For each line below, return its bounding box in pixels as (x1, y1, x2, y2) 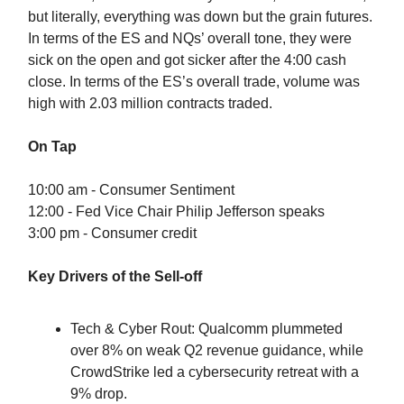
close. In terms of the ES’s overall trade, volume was (28, 74, 360, 90)
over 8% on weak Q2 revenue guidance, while (70, 343, 363, 359)
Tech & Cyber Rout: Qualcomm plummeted (70, 321, 343, 337)
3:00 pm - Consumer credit (28, 225, 197, 242)
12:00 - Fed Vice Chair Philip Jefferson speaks (28, 204, 325, 220)
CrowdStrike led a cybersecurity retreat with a (70, 364, 359, 381)
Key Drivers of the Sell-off (28, 269, 202, 285)
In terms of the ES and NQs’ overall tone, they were (28, 31, 352, 47)
